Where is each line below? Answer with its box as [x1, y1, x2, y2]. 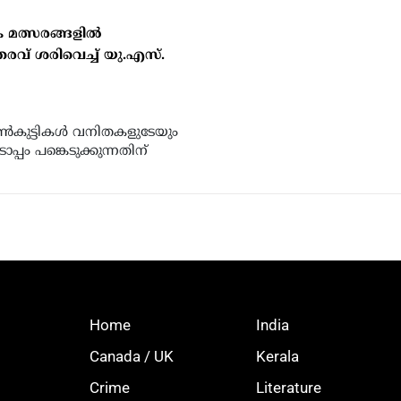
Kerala [256, 346, 299, 365]
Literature [256, 378, 321, 397]
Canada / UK [90, 346, 174, 365]
